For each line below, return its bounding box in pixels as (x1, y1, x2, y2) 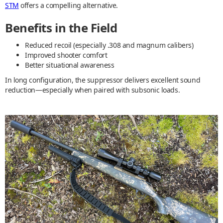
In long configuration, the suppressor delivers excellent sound (5, 75, 201, 85)
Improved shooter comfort (25, 50, 108, 60)
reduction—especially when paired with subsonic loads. (5, 85, 180, 95)
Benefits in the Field (5, 19, 117, 36)
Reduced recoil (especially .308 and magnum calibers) (25, 40, 194, 50)
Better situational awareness (25, 60, 114, 70)
